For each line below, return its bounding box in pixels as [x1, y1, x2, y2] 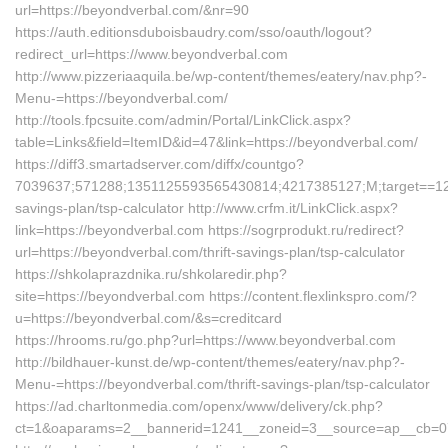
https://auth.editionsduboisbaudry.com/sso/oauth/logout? [15, 24, 372, 40]
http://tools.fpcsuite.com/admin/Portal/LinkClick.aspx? [15, 112, 351, 128]
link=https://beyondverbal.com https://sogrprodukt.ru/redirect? [15, 222, 404, 238]
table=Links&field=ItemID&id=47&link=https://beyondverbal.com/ [15, 134, 418, 150]
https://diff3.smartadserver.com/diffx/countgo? [15, 156, 304, 172]
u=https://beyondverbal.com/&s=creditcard [15, 310, 282, 326]
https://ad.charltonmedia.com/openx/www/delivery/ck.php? [15, 398, 383, 414]
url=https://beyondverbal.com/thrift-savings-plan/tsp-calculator [15, 244, 405, 260]
